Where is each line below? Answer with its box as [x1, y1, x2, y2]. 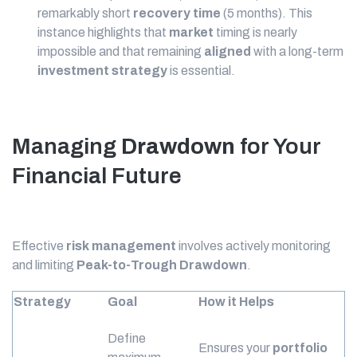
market [169, 25, 214, 39]
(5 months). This [221, 6, 312, 20]
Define [108, 331, 146, 345]
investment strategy [37, 64, 167, 77]
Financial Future [12, 163, 182, 188]
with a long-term [251, 45, 343, 58]
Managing [12, 134, 121, 159]
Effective [12, 239, 66, 253]
